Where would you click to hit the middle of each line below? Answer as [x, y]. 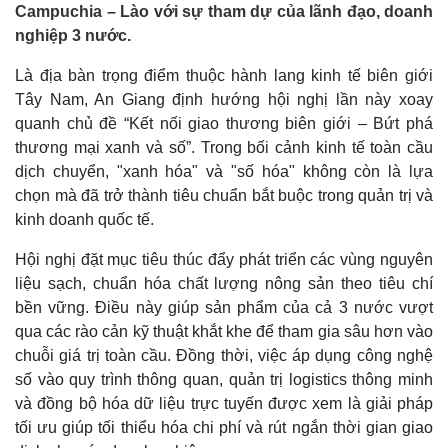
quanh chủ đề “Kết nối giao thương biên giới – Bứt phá [224, 123]
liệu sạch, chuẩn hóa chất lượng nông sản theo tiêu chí [224, 283]
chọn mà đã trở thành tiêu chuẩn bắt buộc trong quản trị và [224, 195]
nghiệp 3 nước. [73, 35]
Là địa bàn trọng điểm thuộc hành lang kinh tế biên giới [224, 75]
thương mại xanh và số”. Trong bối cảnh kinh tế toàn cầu [224, 147]
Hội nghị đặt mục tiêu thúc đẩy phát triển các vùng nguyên [224, 259]
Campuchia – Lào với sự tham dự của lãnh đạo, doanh [224, 11]
